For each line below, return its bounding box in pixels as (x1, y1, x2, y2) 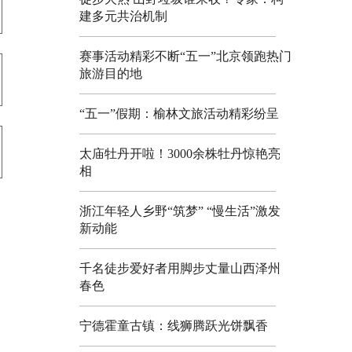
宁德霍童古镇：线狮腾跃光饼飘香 (79, 319, 268, 332)
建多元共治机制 (79, 9, 167, 23)
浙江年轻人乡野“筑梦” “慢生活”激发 (79, 204, 280, 218)
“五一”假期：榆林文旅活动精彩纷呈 (79, 107, 279, 120)
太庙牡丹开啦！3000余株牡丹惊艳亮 (79, 147, 280, 160)
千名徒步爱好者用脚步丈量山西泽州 (79, 262, 280, 275)
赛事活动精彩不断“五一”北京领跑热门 (79, 49, 291, 63)
